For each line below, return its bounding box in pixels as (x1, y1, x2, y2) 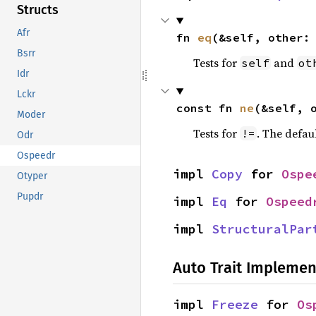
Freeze (212, 296, 258, 312)
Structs (17, 2, 59, 18)
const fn (176, 101, 240, 115)
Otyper (17, 170, 47, 183)
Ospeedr (17, 150, 55, 162)
